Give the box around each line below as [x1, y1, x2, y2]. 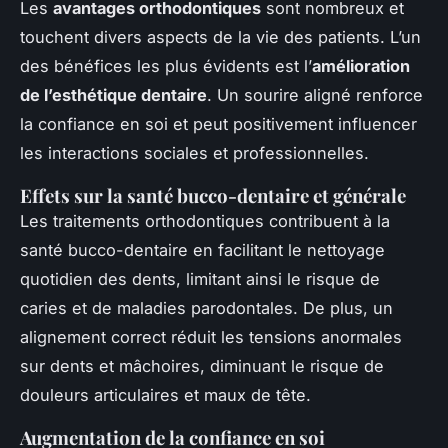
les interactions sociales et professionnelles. [20, 142, 369, 163]
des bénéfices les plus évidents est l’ [20, 55, 312, 76]
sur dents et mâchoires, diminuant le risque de [20, 355, 384, 376]
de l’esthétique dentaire [20, 84, 207, 105]
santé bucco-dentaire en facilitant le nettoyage [20, 239, 385, 260]
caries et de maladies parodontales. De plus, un [20, 297, 393, 318]
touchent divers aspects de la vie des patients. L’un [20, 26, 421, 47]
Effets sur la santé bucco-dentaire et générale [20, 182, 406, 208]
